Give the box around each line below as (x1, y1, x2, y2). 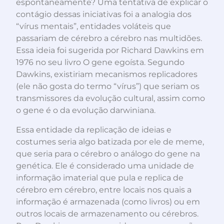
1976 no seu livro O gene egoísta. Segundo (16, 57, 184, 67)
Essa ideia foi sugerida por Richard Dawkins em (16, 45, 204, 55)
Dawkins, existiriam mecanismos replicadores (16, 69, 197, 79)
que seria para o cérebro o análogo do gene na (16, 148, 200, 158)
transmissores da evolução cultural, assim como (16, 93, 205, 103)
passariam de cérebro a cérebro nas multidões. (16, 33, 202, 43)
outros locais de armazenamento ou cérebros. (16, 208, 198, 218)
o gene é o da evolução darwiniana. (16, 105, 155, 115)
